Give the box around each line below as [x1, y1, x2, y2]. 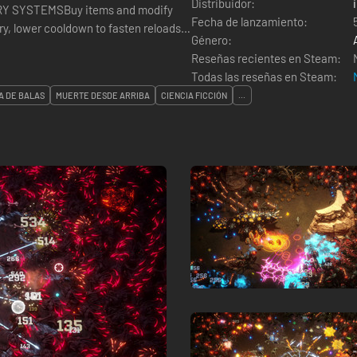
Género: [191, 33, 232, 47]
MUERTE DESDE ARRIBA [56, 90, 150, 100]
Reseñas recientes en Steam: [191, 51, 341, 65]
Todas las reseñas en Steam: [191, 69, 337, 84]
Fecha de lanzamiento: [191, 14, 308, 29]
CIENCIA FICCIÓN [161, 90, 227, 100]
